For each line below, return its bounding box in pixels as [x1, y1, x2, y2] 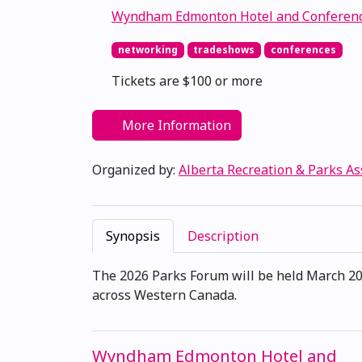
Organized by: [92, 161, 179, 179]
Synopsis [106, 227, 160, 246]
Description [187, 227, 259, 246]
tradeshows [193, 43, 255, 57]
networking [117, 43, 178, 57]
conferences [270, 43, 336, 57]
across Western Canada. [92, 286, 237, 305]
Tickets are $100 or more [108, 72, 263, 90]
